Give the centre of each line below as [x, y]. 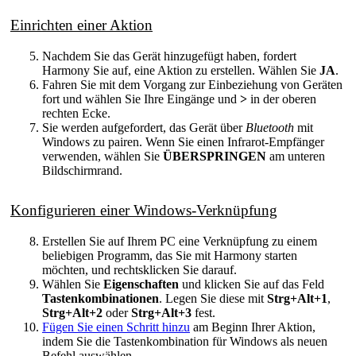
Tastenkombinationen [101, 299]
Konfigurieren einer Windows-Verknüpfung [144, 211]
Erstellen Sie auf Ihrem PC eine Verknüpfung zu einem [180, 242]
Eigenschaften [141, 284]
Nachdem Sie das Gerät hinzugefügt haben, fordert [169, 56]
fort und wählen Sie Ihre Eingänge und [141, 99]
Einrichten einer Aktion [81, 25]
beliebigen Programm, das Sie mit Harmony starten [170, 256]
